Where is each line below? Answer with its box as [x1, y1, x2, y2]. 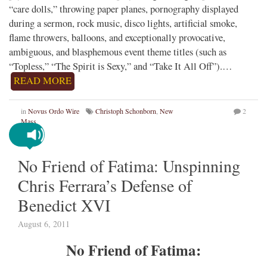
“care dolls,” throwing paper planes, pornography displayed [9, 2, 238, 16]
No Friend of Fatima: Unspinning [18, 154, 240, 178]
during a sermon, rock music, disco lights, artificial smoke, [9, 17, 237, 30]
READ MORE [14, 74, 72, 88]
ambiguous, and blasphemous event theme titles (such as [9, 45, 226, 59]
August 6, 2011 [18, 218, 70, 230]
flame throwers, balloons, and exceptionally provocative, [9, 31, 225, 45]
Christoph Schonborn [95, 106, 156, 116]
